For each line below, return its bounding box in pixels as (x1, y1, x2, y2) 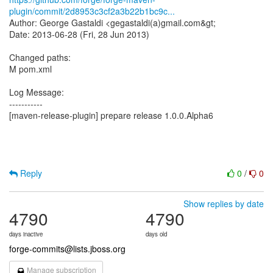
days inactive (9, 230, 43, 238)
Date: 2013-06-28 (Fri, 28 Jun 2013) (9, 28, 149, 40)
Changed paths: (9, 51, 71, 63)
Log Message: (9, 86, 64, 98)
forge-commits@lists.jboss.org (9, 243, 126, 255)
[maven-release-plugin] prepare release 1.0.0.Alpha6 (9, 109, 213, 121)
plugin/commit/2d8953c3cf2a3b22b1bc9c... (9, 5, 175, 17)
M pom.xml (9, 63, 52, 75)
